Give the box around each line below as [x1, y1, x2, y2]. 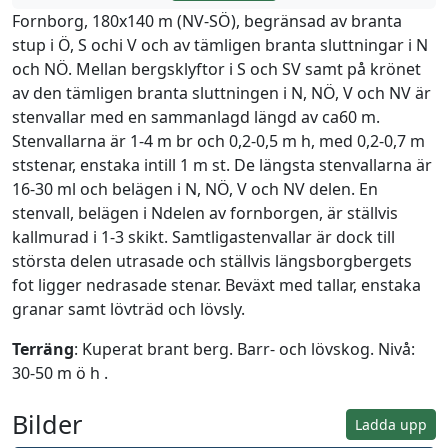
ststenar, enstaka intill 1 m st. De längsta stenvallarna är [12, 154, 432, 176]
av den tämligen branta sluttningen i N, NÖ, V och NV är [12, 82, 431, 104]
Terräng [12, 338, 74, 360]
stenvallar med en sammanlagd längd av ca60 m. [12, 106, 380, 128]
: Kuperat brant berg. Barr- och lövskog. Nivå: [74, 338, 415, 360]
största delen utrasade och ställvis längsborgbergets [12, 250, 412, 272]
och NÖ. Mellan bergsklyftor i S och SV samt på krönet [12, 58, 421, 80]
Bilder [12, 407, 82, 441]
